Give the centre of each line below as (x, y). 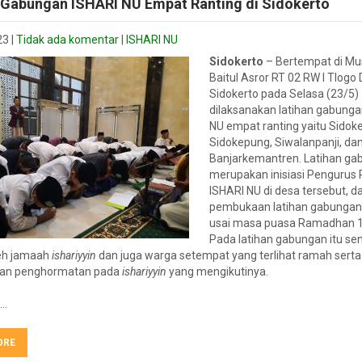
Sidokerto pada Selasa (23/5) (284, 94)
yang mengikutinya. (217, 271)
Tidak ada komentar (67, 40)
